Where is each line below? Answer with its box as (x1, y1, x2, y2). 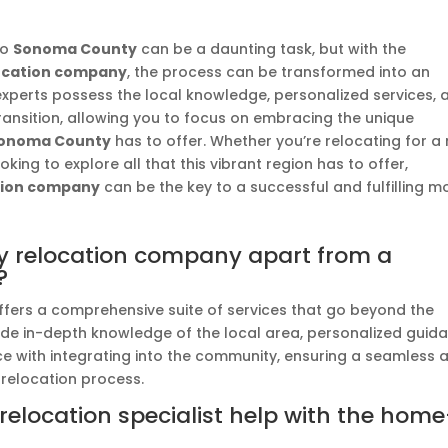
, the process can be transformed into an (127, 62, 431, 82)
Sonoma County (13, 39, 138, 59)
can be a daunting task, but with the (137, 39, 407, 59)
